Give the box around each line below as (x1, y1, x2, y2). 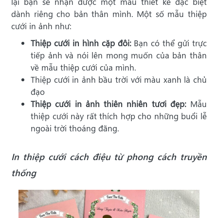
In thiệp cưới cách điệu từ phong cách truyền (11, 150, 207, 163)
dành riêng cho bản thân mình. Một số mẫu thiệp (11, 8, 207, 20)
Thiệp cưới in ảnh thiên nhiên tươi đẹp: (31, 98, 186, 110)
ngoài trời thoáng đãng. (31, 123, 119, 134)
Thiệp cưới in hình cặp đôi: (31, 37, 131, 49)
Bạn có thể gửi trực (131, 37, 207, 49)
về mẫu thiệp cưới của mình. (31, 62, 136, 73)
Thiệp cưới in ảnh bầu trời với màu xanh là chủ (31, 74, 207, 86)
